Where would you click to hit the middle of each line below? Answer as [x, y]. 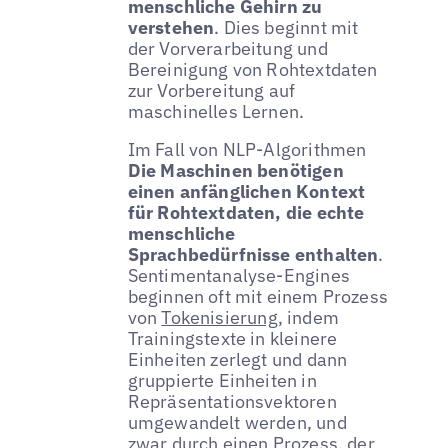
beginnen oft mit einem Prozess [258, 296]
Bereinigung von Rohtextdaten [252, 69]
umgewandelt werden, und [237, 422]
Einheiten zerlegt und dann [237, 359]
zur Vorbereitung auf [211, 90]
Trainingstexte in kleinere [232, 338]
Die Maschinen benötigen [235, 170]
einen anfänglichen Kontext [246, 191]
